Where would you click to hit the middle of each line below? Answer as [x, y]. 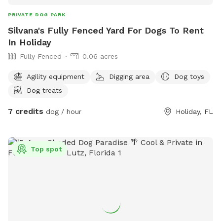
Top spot [46, 149]
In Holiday [30, 42]
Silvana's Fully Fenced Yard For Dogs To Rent [106, 30]
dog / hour [62, 111]
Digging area [129, 76]
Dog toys [189, 76]
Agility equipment [55, 76]
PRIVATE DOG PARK [37, 14]
